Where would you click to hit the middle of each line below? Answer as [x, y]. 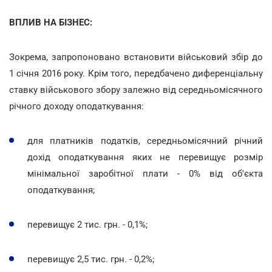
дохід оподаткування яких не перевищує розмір [145, 157]
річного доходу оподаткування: [76, 106]
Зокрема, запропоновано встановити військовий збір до [136, 57]
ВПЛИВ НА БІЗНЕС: [51, 22]
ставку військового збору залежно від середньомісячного [136, 90]
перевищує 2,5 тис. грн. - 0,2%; [91, 259]
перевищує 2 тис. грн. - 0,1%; [87, 224]
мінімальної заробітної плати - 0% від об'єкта [145, 173]
